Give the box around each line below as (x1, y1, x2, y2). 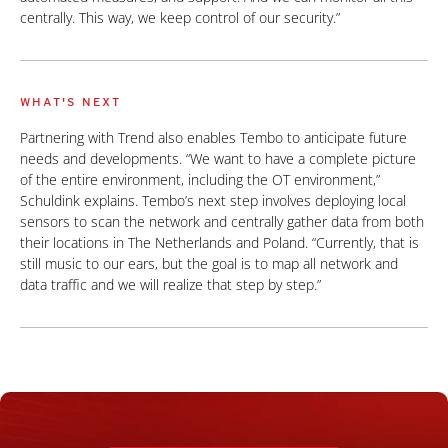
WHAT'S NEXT (20, 94, 121, 109)
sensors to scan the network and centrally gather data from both (20, 212, 424, 231)
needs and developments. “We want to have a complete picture (20, 149, 416, 168)
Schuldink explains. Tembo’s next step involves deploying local (20, 191, 406, 210)
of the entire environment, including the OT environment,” (20, 170, 380, 189)
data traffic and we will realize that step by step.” (20, 275, 321, 294)
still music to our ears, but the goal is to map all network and (20, 254, 398, 273)
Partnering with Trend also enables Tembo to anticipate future (20, 128, 407, 147)
